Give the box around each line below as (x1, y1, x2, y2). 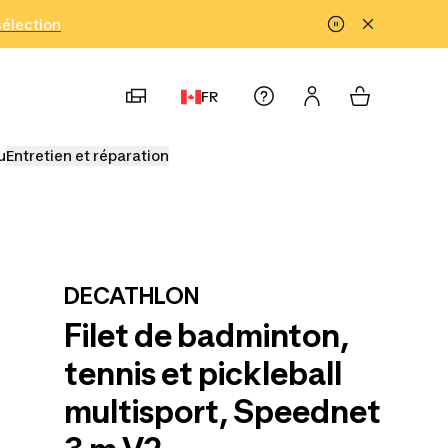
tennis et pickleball (64, 354, 342, 393)
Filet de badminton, (64, 316, 349, 355)
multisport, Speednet (64, 392, 381, 431)
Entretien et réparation (6, 147, 169, 164)
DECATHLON (64, 283, 199, 309)
